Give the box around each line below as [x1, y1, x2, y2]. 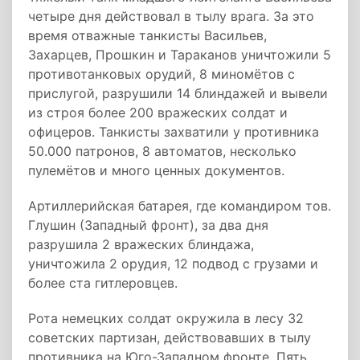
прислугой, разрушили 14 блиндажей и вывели [28, 85, 328, 101]
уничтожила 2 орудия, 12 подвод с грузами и [28, 256, 318, 272]
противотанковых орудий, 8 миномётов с [28, 66, 295, 82]
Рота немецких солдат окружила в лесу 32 [28, 310, 304, 326]
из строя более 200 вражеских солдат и [28, 104, 288, 121]
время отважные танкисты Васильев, [28, 27, 267, 43]
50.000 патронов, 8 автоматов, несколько [28, 143, 297, 159]
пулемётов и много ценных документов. [28, 162, 284, 178]
